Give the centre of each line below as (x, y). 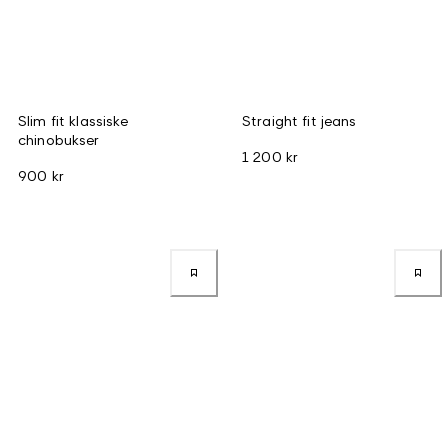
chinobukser (59, 139)
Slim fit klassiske (73, 120)
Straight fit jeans (299, 120)
